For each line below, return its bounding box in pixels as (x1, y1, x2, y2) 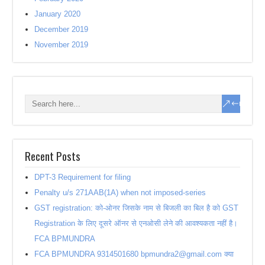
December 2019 (34, 24, 89, 34)
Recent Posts (25, 147, 81, 164)
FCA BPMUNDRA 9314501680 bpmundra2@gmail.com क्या (34, 249, 234, 258)
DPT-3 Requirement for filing (34, 172, 131, 182)
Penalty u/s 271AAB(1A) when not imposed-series (34, 188, 206, 197)
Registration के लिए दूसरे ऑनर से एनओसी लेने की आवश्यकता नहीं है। (34, 218, 238, 228)
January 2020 (34, 9, 81, 18)
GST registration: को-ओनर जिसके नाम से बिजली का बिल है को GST (34, 203, 239, 212)
